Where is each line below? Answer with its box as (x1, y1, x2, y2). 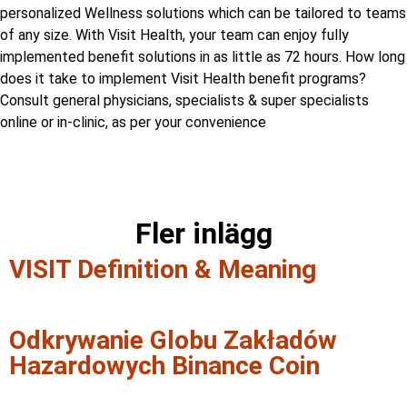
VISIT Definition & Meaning (9, 254, 316, 285)
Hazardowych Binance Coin (9, 351, 320, 382)
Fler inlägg (134, 216, 273, 252)
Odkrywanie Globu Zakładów (9, 325, 337, 356)
